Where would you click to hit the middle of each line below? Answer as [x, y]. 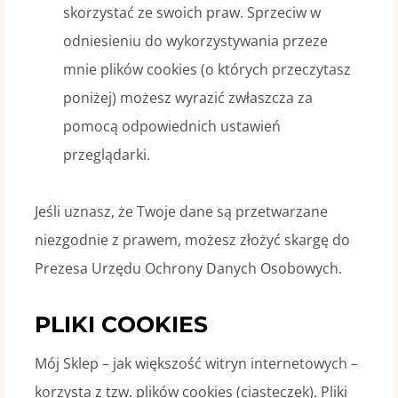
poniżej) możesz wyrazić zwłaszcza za [187, 98]
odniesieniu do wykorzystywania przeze [195, 41]
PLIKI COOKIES [121, 324]
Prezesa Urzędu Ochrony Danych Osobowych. [188, 268]
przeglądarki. [106, 155]
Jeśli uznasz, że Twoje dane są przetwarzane [181, 211]
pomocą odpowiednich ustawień [171, 126]
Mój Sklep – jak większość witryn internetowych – [196, 363]
